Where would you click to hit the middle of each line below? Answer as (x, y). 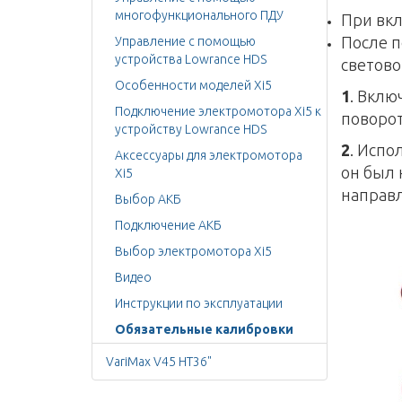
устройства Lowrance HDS (191, 59)
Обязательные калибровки (204, 329)
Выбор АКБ (148, 199)
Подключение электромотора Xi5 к (218, 111)
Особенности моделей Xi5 (193, 85)
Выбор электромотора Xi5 (193, 251)
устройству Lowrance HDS (191, 129)
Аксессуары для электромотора (209, 155)
